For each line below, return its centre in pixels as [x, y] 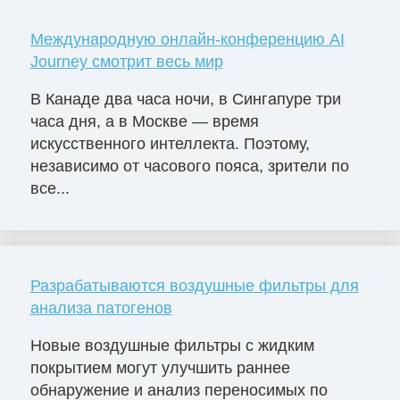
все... [50, 189]
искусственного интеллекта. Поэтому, [170, 144]
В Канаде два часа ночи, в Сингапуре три [185, 100]
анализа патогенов [101, 308]
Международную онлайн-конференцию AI [187, 40]
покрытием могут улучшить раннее [160, 367]
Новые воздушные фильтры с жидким [172, 345]
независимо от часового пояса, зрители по [189, 167]
